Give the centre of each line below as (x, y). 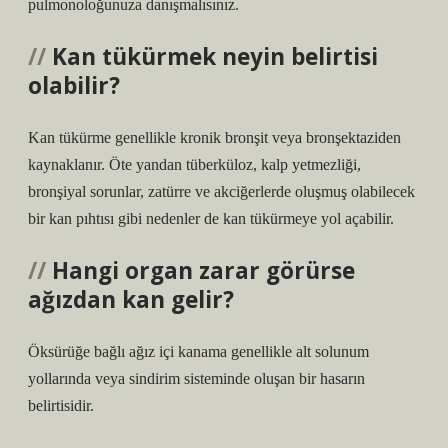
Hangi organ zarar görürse (203, 270)
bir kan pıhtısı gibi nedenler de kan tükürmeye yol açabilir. (211, 218)
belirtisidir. (61, 405)
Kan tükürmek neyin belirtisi (215, 56)
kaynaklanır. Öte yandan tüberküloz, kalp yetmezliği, (194, 164)
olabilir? (74, 85)
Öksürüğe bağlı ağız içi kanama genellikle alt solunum (198, 351)
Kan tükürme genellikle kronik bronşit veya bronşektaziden (214, 137)
